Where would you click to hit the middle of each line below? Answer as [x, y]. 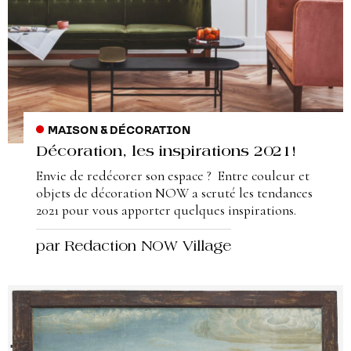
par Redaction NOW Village [134, 248]
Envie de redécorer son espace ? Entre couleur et [173, 175]
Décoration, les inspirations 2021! [166, 152]
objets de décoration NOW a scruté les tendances [174, 193]
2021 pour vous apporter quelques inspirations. [166, 210]
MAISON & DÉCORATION [119, 130]
